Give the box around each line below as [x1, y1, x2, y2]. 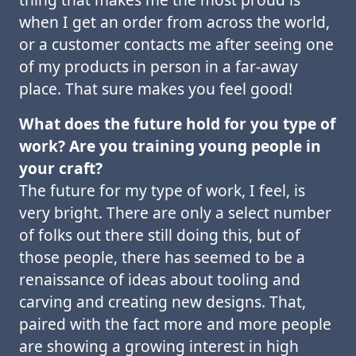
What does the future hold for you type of [19, 113, 335, 134]
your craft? [19, 157, 103, 179]
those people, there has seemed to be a [19, 246, 305, 268]
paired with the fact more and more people [19, 313, 331, 335]
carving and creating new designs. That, [19, 291, 306, 312]
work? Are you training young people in [19, 135, 321, 157]
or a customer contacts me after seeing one [19, 33, 334, 55]
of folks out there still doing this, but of [19, 224, 300, 246]
